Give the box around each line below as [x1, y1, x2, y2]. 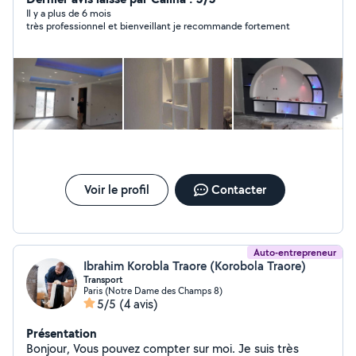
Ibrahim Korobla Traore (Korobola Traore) [83, 257, 306, 274]
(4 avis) [119, 296, 158, 312]
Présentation [26, 324, 97, 342]
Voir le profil [83, 181, 149, 198]
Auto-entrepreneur [253, 246, 336, 259]
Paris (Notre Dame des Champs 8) [83, 284, 222, 296]
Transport [83, 273, 123, 286]
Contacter [211, 181, 266, 198]
